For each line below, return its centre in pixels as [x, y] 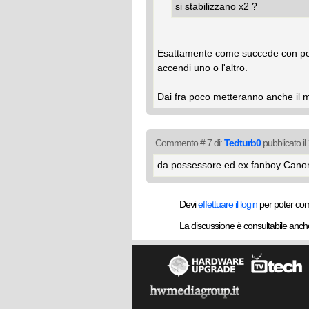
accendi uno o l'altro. [202, 68]
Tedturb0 [242, 143]
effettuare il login [228, 204]
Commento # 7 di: [190, 143]
